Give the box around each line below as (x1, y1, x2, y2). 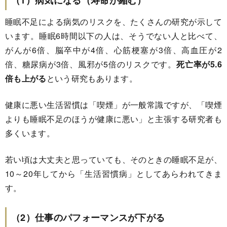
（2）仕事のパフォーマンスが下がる (11, 210, 165, 224)
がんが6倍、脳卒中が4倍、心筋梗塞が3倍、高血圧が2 (5, 44, 222, 56)
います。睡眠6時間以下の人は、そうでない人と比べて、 (5, 29, 222, 42)
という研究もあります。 (46, 72, 138, 84)
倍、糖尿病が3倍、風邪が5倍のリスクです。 (5, 58, 176, 70)
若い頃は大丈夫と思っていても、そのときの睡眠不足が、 (5, 153, 222, 165)
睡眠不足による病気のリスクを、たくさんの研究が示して (5, 15, 222, 27)
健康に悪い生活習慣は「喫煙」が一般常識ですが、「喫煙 (5, 98, 222, 110)
